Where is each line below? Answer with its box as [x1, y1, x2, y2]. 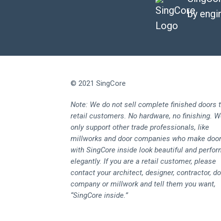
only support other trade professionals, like [71, 122, 209, 132]
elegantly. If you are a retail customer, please [71, 156, 216, 166]
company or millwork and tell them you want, [71, 179, 216, 188]
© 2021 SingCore [71, 78, 126, 88]
